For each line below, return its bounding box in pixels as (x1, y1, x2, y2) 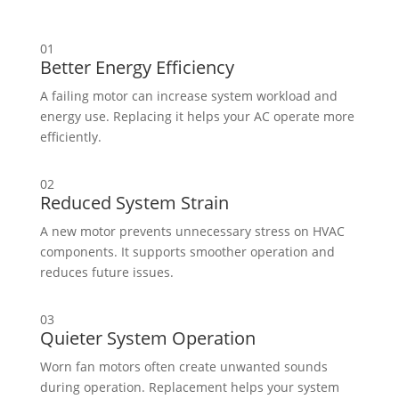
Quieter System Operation (39, 326, 256, 351)
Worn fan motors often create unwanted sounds (39, 358, 328, 376)
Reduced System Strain (39, 191, 229, 216)
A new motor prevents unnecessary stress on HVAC (39, 223, 345, 240)
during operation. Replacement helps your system (39, 379, 339, 396)
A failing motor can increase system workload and (39, 87, 338, 105)
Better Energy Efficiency (39, 55, 234, 80)
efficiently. (39, 128, 102, 146)
